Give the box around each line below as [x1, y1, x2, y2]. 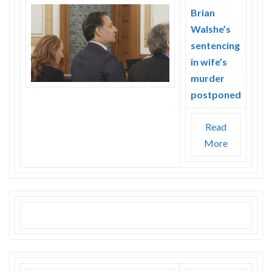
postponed [191, 88, 241, 100]
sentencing [191, 39, 240, 51]
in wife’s [191, 55, 227, 67]
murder [191, 72, 225, 84]
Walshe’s [191, 22, 231, 35]
